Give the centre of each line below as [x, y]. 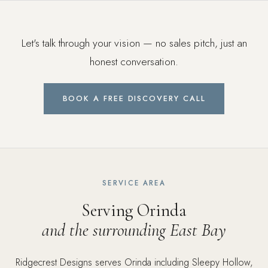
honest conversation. [134, 62]
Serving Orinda [134, 211]
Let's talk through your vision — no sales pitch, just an [134, 43]
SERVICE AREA [134, 183]
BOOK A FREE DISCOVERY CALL [134, 98]
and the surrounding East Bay [134, 230]
